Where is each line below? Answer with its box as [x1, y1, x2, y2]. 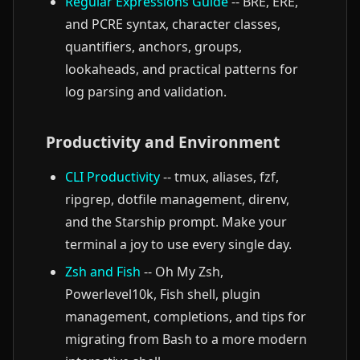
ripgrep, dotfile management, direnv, [65, 190, 289, 208]
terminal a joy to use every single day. [65, 235, 292, 253]
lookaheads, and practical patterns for [65, 60, 298, 78]
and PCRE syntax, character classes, [65, 15, 280, 33]
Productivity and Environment [46, 131, 280, 153]
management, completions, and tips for [65, 308, 306, 325]
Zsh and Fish [65, 263, 141, 280]
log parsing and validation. [65, 83, 227, 100]
